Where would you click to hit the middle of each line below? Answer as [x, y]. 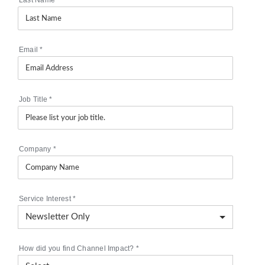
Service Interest [46, 198]
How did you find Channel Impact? [77, 248]
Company [36, 149]
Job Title [34, 99]
